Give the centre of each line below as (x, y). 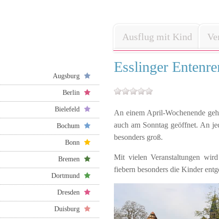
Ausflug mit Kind (157, 37)
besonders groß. (138, 137)
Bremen (71, 159)
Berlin (73, 93)
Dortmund (68, 176)
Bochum (70, 126)
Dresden (71, 193)
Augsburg (68, 76)
